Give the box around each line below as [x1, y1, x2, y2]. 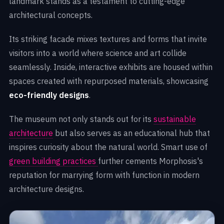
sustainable [153, 114, 196, 124]
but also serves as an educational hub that [53, 128, 210, 138]
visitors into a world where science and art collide [9, 48, 186, 58]
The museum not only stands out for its [9, 114, 153, 124]
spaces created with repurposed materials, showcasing [9, 76, 208, 86]
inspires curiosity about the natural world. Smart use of [9, 142, 207, 152]
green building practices [9, 156, 98, 166]
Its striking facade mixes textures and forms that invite [9, 34, 207, 44]
